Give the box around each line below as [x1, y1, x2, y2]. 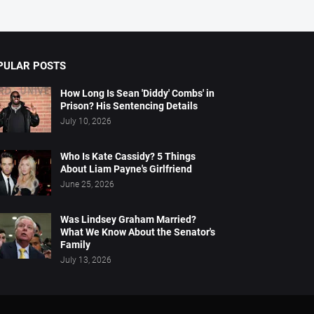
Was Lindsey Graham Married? [60, 213, 196, 225]
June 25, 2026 [60, 179, 114, 189]
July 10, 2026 [60, 116, 111, 126]
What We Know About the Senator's [60, 226, 215, 238]
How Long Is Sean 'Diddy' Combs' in [60, 87, 214, 99]
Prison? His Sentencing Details [60, 100, 198, 111]
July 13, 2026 [60, 254, 111, 265]
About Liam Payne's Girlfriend [60, 163, 192, 175]
